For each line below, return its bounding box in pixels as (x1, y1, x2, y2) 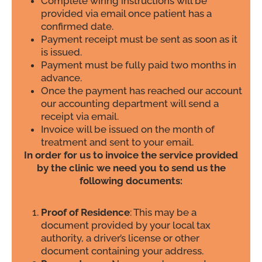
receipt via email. (41, 111, 119, 123)
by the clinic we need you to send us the (36, 162, 226, 174)
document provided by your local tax (41, 219, 211, 232)
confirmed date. (41, 20, 113, 33)
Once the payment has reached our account (41, 85, 242, 97)
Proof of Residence (41, 206, 130, 219)
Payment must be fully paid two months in (41, 59, 236, 71)
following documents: (80, 175, 182, 187)
